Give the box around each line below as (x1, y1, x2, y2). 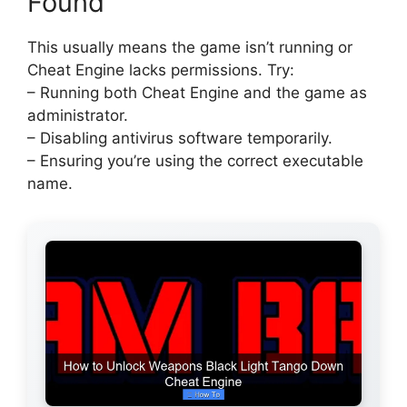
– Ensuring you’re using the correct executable (27, 151, 363, 170)
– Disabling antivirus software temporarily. (27, 128, 333, 147)
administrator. (27, 105, 128, 124)
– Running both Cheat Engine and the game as (27, 83, 367, 102)
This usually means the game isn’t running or (27, 37, 352, 56)
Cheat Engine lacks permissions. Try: (27, 60, 294, 79)
